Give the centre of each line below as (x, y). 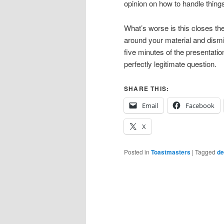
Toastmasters (171, 152)
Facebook (200, 106)
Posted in (137, 152)
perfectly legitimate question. (170, 63)
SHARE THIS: (147, 89)
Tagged (205, 152)
